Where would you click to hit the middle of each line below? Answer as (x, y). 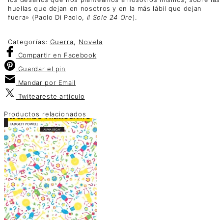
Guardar (31, 69)
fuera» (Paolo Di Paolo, (47, 17)
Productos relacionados (45, 114)
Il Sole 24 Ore (110, 17)
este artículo (64, 96)
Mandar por (37, 83)
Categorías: (29, 42)
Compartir (34, 55)
